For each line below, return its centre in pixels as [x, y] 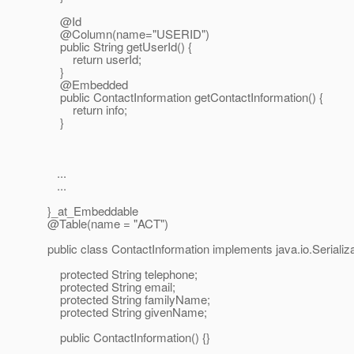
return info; [87, 110]
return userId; [94, 59]
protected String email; [111, 287]
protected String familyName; [129, 299]
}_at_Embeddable [93, 211]
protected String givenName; [127, 312]
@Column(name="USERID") [128, 34]
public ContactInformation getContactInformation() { [185, 97]
